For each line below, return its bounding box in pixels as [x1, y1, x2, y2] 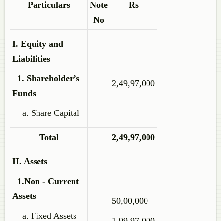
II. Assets [12, 156, 47, 166]
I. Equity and [12, 39, 63, 49]
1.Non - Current [12, 176, 79, 186]
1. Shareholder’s [12, 74, 79, 83]
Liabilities [12, 54, 50, 64]
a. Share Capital [12, 108, 79, 118]
